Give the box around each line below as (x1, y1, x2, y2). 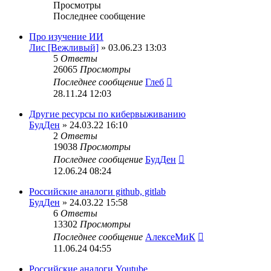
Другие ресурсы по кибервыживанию (29, 109, 186, 119)
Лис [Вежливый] (29, 42, 99, 53)
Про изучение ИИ (29, 31, 103, 42)
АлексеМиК (145, 232, 195, 242)
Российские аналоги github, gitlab (29, 186, 166, 197)
